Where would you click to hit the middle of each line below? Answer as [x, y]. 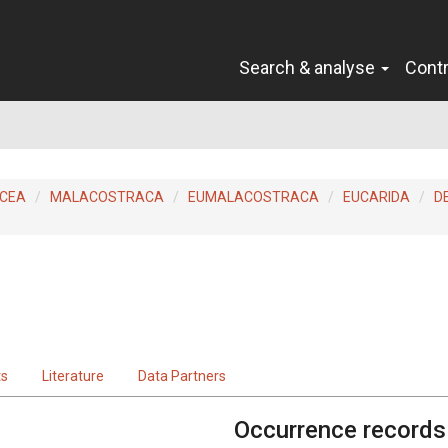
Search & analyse [309, 67]
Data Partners [182, 375]
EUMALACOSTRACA [253, 196]
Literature [73, 375]
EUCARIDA [376, 196]
